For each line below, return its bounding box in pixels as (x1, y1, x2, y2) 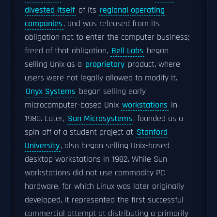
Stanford (137, 127, 168, 138)
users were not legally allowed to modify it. (25, 73, 177, 83)
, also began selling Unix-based (61, 140, 170, 151)
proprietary (85, 59, 124, 70)
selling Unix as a (25, 59, 84, 70)
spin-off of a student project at (25, 127, 136, 138)
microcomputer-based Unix (25, 100, 121, 110)
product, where (125, 59, 180, 70)
